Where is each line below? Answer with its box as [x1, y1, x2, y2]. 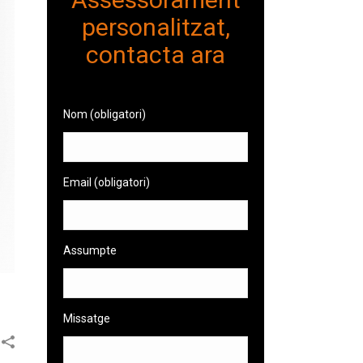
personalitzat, [81, 13, 230, 41]
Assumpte [63, 244, 117, 257]
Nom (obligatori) [63, 108, 147, 121]
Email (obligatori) [63, 176, 151, 189]
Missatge [63, 312, 111, 325]
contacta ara [86, 41, 226, 69]
